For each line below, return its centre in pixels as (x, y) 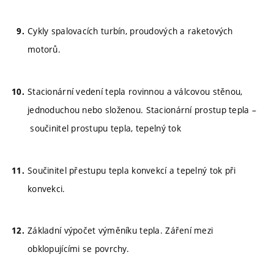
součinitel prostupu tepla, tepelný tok (104, 128)
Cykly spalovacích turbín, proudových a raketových (130, 31)
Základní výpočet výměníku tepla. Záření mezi (120, 231)
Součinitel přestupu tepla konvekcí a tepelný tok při (132, 170)
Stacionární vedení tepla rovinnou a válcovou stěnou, (135, 91)
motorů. (44, 49)
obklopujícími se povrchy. (78, 249)
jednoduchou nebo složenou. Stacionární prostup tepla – (142, 109)
